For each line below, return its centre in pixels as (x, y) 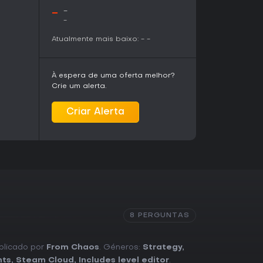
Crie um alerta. (79, 86)
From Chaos (73, 247)
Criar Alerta (95, 112)
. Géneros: (121, 247)
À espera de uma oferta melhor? (113, 75)
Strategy (162, 247)
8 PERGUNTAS (160, 215)
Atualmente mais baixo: (95, 39)
